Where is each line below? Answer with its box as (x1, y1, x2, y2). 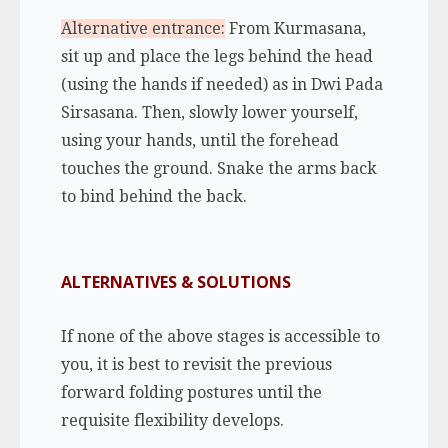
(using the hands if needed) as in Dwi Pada (60, 74, 383, 94)
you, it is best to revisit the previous (60, 354, 332, 374)
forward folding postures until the (60, 382, 322, 402)
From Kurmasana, (224, 18, 366, 38)
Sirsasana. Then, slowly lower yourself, (60, 102, 358, 122)
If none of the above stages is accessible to (60, 326, 380, 346)
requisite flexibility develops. (60, 410, 284, 430)
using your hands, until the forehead (60, 130, 339, 150)
